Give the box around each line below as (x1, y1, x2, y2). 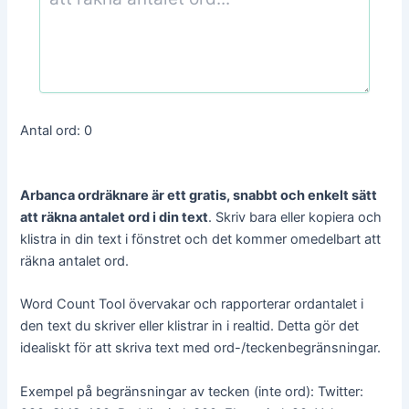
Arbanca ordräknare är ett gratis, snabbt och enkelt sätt (20, 187, 378, 204)
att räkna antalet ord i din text (20, 209, 209, 226)
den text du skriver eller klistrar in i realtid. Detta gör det (20, 318, 360, 335)
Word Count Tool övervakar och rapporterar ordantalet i (20, 296, 364, 313)
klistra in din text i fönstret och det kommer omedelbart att (20, 231, 382, 248)
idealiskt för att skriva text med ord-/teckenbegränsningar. (20, 340, 382, 357)
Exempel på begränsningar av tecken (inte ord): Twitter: (20, 383, 364, 400)
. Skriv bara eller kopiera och (208, 209, 383, 226)
